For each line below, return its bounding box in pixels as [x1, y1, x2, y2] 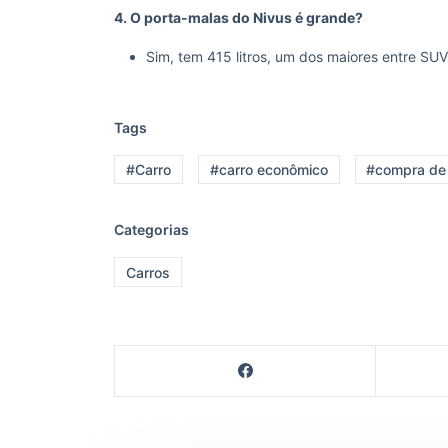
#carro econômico [209, 161, 328, 179]
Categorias [114, 221, 189, 239]
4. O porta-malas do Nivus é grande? [114, 9, 363, 26]
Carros [125, 263, 170, 281]
